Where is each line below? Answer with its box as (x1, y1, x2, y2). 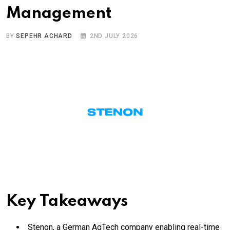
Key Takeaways (6, 193, 128, 209)
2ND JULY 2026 (89, 32, 139, 40)
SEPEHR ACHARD (16, 32, 72, 40)
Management (6, 5, 112, 22)
